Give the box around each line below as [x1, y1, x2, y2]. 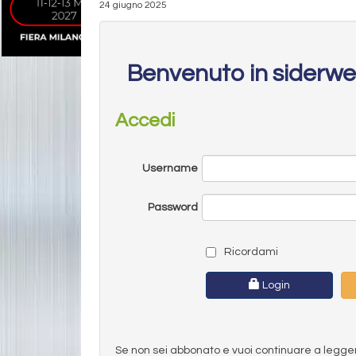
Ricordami [221, 246, 278, 257]
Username [141, 162, 198, 174]
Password [147, 201, 198, 213]
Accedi [115, 110, 175, 130]
